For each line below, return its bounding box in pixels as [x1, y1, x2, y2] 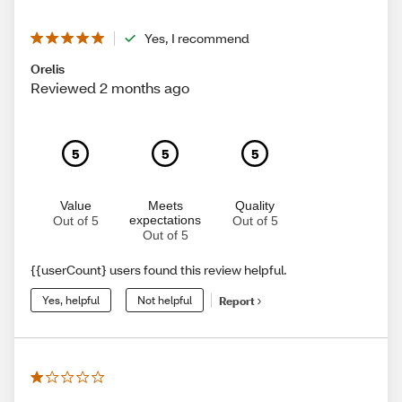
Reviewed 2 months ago [31, 78, 189, 98]
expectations [129, 213, 201, 228]
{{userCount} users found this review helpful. [31, 261, 287, 279]
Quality [235, 198, 275, 214]
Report [219, 293, 255, 308]
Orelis [31, 60, 65, 78]
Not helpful [137, 293, 192, 308]
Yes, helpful [42, 293, 100, 308]
